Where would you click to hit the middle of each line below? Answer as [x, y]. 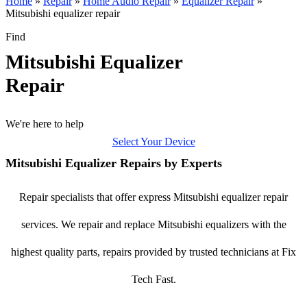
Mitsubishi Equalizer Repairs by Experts [114, 163]
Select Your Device [153, 142]
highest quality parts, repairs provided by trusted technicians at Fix [153, 252]
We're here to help [45, 124]
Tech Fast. [153, 279]
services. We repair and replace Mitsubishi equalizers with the [153, 224]
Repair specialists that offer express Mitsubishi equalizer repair [153, 197]
